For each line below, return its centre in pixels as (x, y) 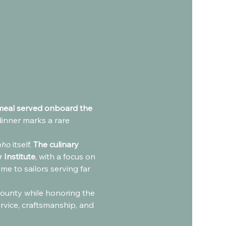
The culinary (57, 144)
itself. (22, 144)
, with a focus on (66, 156)
